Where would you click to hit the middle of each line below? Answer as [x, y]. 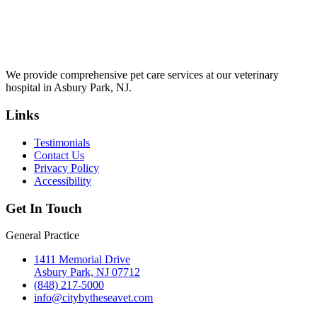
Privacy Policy [67, 168]
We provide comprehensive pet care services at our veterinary [142, 75]
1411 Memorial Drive [82, 260]
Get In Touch [44, 208]
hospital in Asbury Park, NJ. [69, 88]
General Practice [42, 236]
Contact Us [59, 155]
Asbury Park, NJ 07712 [87, 272]
